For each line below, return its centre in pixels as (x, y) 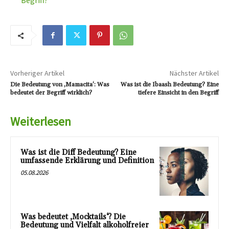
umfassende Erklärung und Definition (87, 161)
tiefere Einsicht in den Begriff (178, 93)
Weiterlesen (41, 122)
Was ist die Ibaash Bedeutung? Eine (169, 85)
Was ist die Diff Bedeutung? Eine (78, 153)
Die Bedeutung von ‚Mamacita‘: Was (60, 85)
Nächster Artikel (194, 73)
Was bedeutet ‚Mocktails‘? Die (73, 217)
